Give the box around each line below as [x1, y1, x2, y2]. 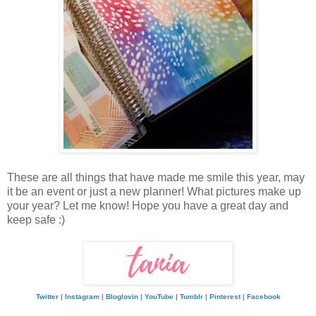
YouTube [144, 293, 174, 301]
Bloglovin [105, 293, 138, 301]
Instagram [64, 293, 99, 301]
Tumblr [179, 293, 203, 301]
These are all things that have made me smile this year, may [7, 171, 305, 184]
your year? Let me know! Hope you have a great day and [7, 200, 288, 212]
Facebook [246, 293, 281, 301]
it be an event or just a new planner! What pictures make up [7, 186, 301, 198]
